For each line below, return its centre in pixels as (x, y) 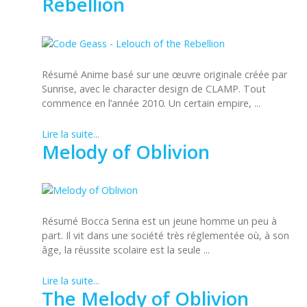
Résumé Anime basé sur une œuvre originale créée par (164, 74)
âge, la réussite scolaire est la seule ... (126, 250)
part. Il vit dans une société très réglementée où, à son (165, 236)
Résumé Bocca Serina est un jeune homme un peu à (159, 221)
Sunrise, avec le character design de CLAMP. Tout (154, 88)
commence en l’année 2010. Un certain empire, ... (151, 103)
